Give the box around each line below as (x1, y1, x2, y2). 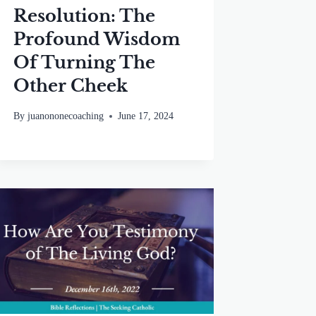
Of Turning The (13, 51, 156, 73)
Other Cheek (13, 75, 128, 96)
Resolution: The (13, 5, 156, 26)
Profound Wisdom (13, 28, 181, 49)
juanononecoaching (27, 110, 104, 122)
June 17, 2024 (117, 110, 174, 122)
